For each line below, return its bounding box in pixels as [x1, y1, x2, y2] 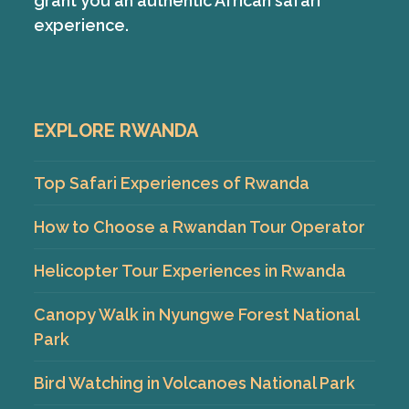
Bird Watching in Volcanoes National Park [34, 372, 356, 393]
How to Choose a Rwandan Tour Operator [34, 216, 366, 236]
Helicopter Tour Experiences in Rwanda [34, 260, 347, 280]
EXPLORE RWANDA [34, 119, 199, 142]
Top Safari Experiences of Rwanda [34, 173, 310, 193]
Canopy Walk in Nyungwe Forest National [34, 304, 360, 324]
